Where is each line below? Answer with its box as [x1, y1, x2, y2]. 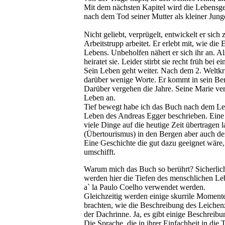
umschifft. [84, 147, 116, 156]
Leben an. [84, 93, 116, 102]
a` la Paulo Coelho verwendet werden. [84, 182, 205, 191]
